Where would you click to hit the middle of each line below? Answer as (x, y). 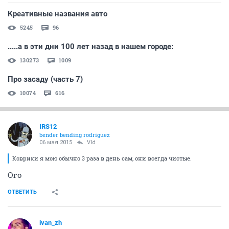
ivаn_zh (51, 223)
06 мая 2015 (56, 142)
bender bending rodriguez (75, 135)
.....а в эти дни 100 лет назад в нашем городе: (90, 47)
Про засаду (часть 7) (45, 79)
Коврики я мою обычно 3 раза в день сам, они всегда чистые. (102, 158)
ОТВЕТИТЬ (22, 192)
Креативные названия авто (58, 14)
